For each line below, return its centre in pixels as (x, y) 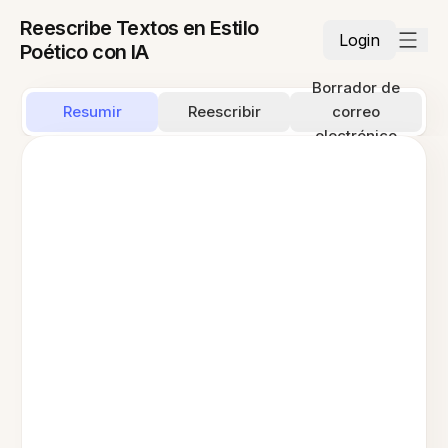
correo (355, 111)
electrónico (355, 135)
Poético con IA (84, 52)
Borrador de (355, 87)
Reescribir (224, 111)
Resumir (92, 111)
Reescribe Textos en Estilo (139, 28)
